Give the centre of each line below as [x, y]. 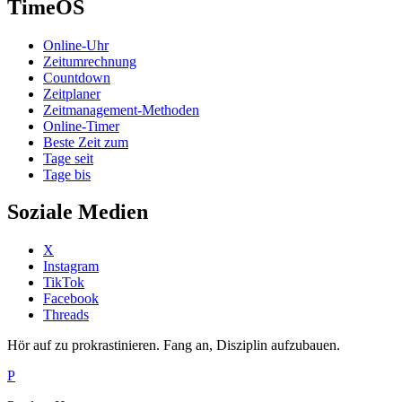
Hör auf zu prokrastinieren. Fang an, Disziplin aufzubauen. [174, 345]
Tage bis [67, 174]
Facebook [71, 299]
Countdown [77, 77]
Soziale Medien [78, 212]
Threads [66, 315]
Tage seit [68, 158]
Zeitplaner [72, 93]
